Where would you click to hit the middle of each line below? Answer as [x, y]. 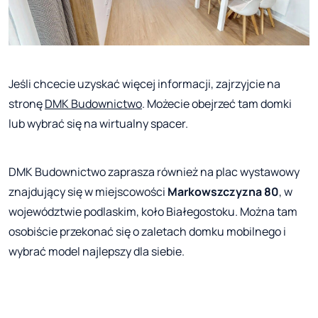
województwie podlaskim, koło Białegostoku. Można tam [153, 212]
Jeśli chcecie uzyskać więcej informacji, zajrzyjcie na [144, 84]
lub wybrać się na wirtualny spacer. [98, 124]
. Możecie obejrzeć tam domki [217, 104]
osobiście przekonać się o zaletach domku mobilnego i [147, 232]
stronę [27, 104]
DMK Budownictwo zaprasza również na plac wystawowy [154, 172]
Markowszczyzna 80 [223, 192]
